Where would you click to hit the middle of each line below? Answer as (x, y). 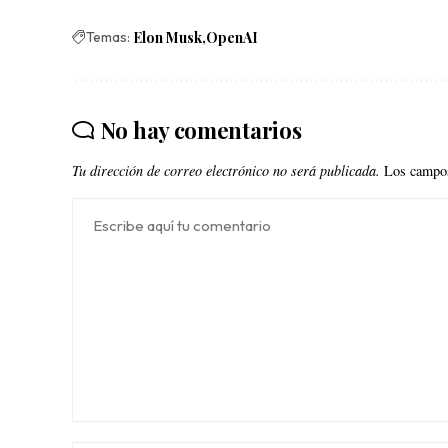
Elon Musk (167, 37)
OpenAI (232, 37)
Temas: (108, 36)
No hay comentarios (201, 129)
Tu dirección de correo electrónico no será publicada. (226, 170)
